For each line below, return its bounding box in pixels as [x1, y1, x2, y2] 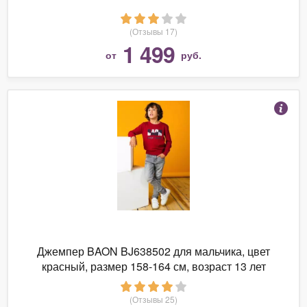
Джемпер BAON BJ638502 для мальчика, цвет [37, 243, 270, 259]
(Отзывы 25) [130, 293, 177, 305]
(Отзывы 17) [130, 25, 177, 37]
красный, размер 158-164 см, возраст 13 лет [41, 258, 266, 274]
